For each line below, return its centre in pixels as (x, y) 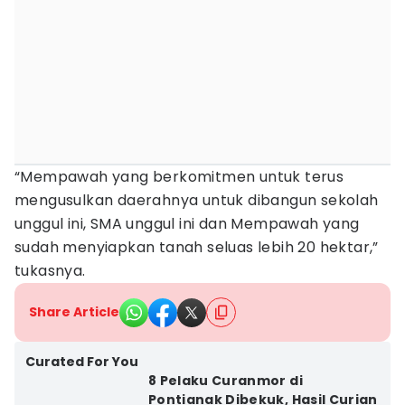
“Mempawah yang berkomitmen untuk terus (179, 177)
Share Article (74, 312)
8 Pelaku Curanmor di (225, 381)
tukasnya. (50, 271)
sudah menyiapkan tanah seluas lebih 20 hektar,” (197, 247)
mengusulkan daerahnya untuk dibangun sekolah (197, 200)
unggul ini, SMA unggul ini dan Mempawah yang (187, 224)
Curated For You (82, 362)
